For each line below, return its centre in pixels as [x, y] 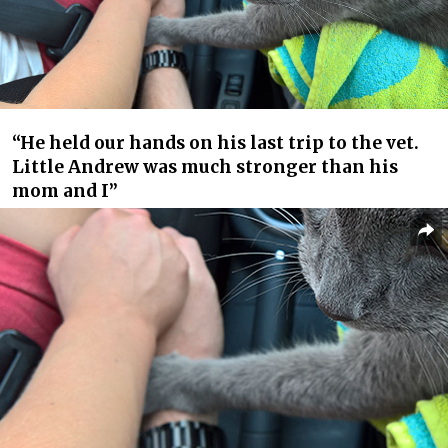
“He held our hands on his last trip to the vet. [215, 143]
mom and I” [65, 191]
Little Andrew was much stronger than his [205, 167]
